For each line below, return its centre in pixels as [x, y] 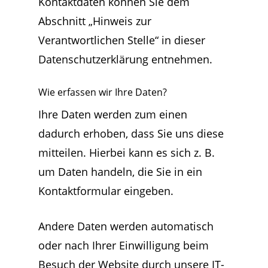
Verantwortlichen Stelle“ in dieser [122, 40]
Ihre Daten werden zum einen [113, 114]
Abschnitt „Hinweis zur [95, 21]
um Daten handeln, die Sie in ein [120, 172]
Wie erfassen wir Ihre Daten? [103, 92]
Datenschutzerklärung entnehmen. [125, 59]
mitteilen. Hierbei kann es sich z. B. [127, 153]
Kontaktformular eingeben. [106, 191]
